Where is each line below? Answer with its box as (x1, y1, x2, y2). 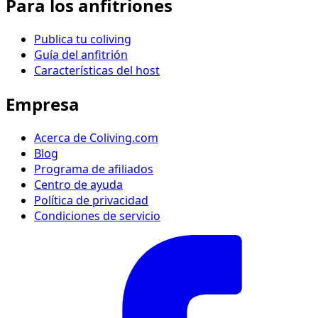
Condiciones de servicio (34, 207, 160, 224)
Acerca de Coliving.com (34, 129, 158, 146)
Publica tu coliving (34, 31, 131, 47)
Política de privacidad (34, 192, 148, 208)
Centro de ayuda (34, 176, 123, 192)
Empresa (6, 92, 79, 116)
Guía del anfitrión (34, 46, 128, 62)
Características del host (34, 62, 160, 78)
